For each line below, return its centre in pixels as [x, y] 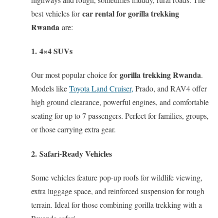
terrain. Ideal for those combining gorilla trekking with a [117, 204]
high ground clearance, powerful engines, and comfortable [120, 102]
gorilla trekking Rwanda [160, 75]
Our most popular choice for [75, 75]
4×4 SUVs [56, 51]
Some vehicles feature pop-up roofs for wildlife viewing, [117, 177]
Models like [50, 89]
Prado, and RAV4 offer [170, 89]
